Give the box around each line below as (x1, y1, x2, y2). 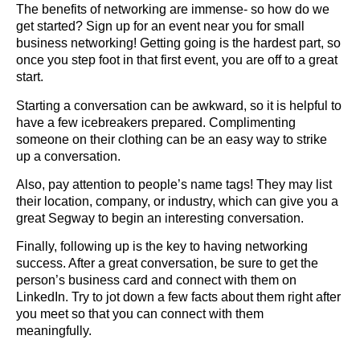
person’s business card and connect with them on (16, 273, 297, 288)
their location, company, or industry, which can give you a (16, 194, 338, 209)
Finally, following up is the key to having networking (16, 239, 308, 254)
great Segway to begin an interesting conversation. (16, 211, 307, 226)
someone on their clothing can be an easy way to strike (16, 132, 327, 146)
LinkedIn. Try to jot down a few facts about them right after (16, 290, 341, 305)
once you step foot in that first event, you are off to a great (16, 53, 337, 67)
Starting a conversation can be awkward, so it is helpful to (16, 98, 342, 112)
